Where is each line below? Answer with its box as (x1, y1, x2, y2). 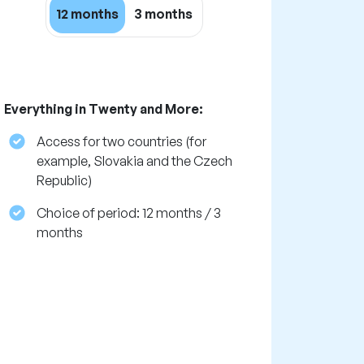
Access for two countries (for (36, 133, 206, 150)
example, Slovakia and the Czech (36, 153, 232, 170)
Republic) (36, 172, 92, 189)
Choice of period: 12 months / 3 (36, 205, 221, 222)
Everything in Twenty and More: (3, 101, 203, 118)
